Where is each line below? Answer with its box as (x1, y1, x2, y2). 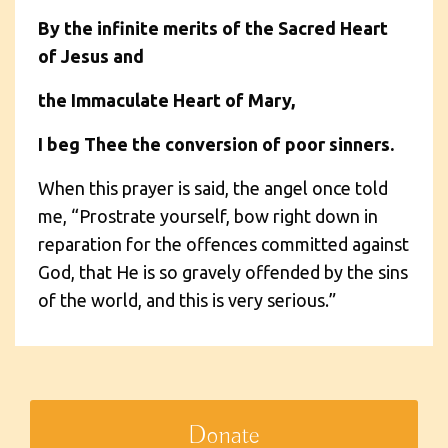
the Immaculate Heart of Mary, (38, 89, 295, 110)
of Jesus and (38, 45, 144, 66)
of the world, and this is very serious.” (38, 289, 336, 310)
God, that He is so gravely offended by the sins (38, 261, 408, 282)
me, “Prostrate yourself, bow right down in (38, 205, 378, 226)
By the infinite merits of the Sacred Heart (38, 17, 388, 38)
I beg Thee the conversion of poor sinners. (38, 133, 394, 154)
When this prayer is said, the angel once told (38, 177, 388, 198)
